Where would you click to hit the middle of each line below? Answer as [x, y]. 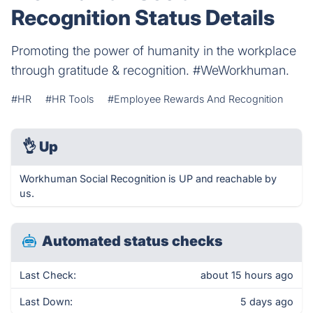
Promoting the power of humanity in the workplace [154, 51]
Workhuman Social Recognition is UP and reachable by [148, 179]
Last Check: [48, 275]
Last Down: [46, 301]
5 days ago [267, 301]
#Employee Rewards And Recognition [195, 99]
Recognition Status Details [143, 17]
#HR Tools [70, 99]
